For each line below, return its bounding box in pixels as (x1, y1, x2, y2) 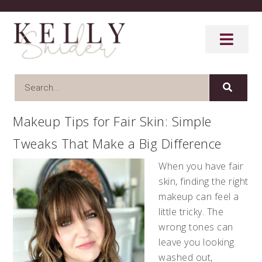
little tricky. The (158, 205, 224, 218)
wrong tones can (158, 220, 233, 233)
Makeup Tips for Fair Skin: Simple (13, 112, 212, 130)
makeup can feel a (158, 189, 239, 203)
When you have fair (158, 159, 244, 173)
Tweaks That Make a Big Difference (13, 134, 222, 152)
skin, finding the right (158, 174, 249, 188)
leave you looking (158, 235, 235, 249)
